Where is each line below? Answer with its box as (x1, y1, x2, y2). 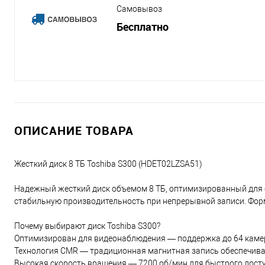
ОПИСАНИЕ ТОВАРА (14, 122, 134, 139)
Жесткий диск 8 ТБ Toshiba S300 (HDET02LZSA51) (14, 159, 202, 169)
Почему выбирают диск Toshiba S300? (14, 221, 160, 231)
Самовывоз (117, 4, 162, 14)
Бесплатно (117, 20, 169, 34)
